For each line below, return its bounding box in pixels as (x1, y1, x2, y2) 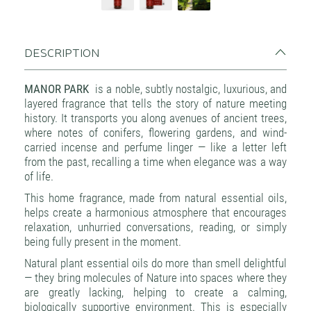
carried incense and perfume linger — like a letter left (24, 140, 287, 154)
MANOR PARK (24, 82, 90, 96)
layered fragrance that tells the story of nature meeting (24, 96, 287, 110)
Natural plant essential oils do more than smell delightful (24, 256, 287, 270)
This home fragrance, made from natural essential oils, (24, 191, 287, 205)
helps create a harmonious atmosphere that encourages (24, 205, 287, 219)
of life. (24, 169, 53, 183)
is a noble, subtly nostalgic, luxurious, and (89, 82, 287, 96)
